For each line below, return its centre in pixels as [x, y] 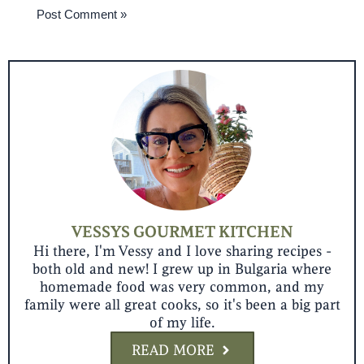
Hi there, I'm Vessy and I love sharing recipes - [182, 251]
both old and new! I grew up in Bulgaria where [182, 269]
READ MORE [173, 350]
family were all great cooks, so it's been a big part [182, 304]
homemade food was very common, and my [182, 286]
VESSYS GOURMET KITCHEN [182, 232]
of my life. [182, 322]
